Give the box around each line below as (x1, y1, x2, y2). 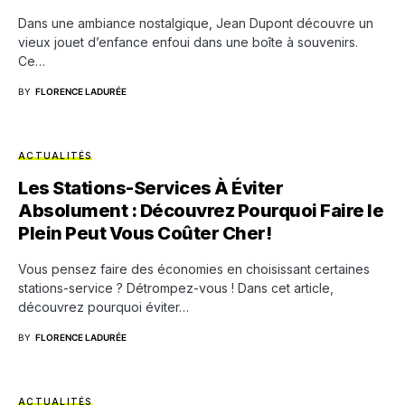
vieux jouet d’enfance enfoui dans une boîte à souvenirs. (18, 33, 358, 50)
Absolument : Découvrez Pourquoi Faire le (18, 199, 383, 221)
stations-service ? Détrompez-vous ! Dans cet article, (18, 279, 334, 296)
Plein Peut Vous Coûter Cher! (18, 221, 271, 244)
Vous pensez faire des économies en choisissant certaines (18, 260, 370, 277)
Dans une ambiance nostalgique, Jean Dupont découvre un (18, 14, 373, 31)
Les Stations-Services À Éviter (18, 176, 283, 199)
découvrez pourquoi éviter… (18, 298, 189, 315)
